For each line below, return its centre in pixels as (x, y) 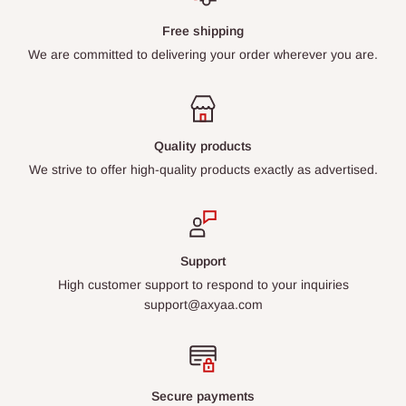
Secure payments (203, 396)
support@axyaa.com (203, 304)
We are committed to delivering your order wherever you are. (203, 54)
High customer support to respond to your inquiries (203, 284)
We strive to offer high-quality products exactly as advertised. (203, 169)
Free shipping (203, 30)
